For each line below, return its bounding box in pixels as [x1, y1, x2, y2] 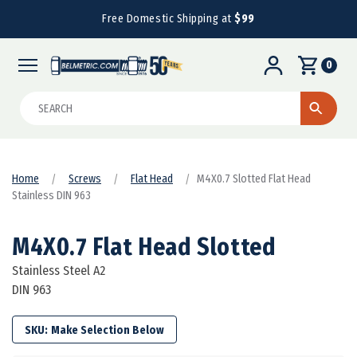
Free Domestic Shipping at [102, 12, 235, 25]
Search [20, 92, 57, 108]
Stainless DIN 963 [12, 188, 91, 202]
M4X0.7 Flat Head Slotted [12, 232, 277, 261]
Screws [69, 171, 101, 186]
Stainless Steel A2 [12, 262, 105, 278]
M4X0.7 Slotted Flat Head [197, 171, 311, 186]
